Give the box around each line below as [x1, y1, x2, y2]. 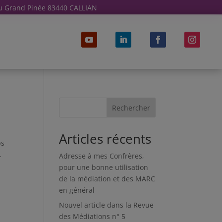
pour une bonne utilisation [59, 163, 149, 172]
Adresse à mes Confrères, [59, 151, 145, 161]
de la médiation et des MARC [59, 174, 156, 183]
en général [59, 185, 95, 195]
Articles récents [59, 130, 152, 148]
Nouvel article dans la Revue [59, 200, 154, 210]
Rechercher [111, 103, 150, 112]
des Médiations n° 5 [59, 212, 126, 221]
